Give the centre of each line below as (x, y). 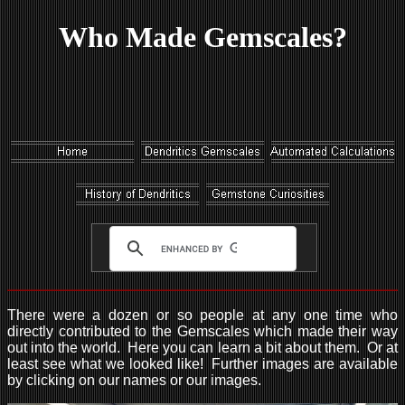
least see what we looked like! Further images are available (202, 364)
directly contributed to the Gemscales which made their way (202, 332)
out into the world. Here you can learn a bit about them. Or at (202, 348)
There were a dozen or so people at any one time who (202, 316)
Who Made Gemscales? (202, 37)
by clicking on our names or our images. (134, 381)
